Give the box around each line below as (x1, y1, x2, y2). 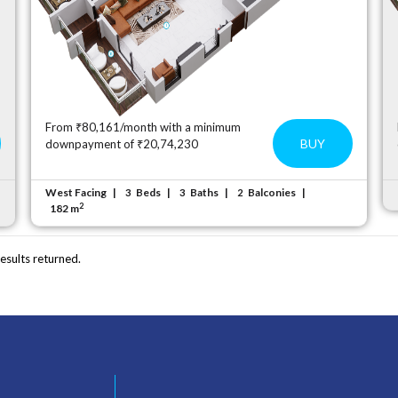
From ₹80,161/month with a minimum (45, 120, 242, 134)
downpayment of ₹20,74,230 (45, 137, 199, 151)
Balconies (248, 186, 297, 199)
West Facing (45, 186, 107, 199)
